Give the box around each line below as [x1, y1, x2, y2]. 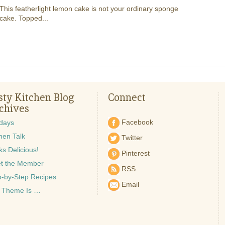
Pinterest [119, 149, 150, 157]
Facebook [119, 118, 153, 126]
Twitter [119, 133, 143, 142]
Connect [107, 90, 146, 104]
